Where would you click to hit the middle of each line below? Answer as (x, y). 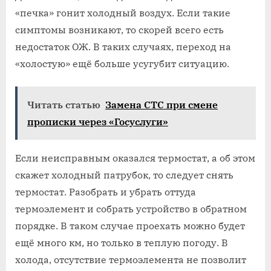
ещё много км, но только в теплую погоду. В (122, 242)
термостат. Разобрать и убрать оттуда (106, 191)
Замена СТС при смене (162, 104)
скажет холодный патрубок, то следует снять (124, 175)
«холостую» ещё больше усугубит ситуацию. (122, 63)
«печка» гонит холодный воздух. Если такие (123, 12)
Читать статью (64, 104)
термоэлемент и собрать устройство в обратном (131, 208)
